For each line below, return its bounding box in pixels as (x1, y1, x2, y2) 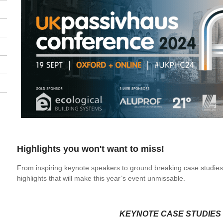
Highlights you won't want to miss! (17, 144, 164, 154)
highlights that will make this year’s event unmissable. (17, 174, 185, 182)
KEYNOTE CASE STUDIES (119, 210, 221, 218)
